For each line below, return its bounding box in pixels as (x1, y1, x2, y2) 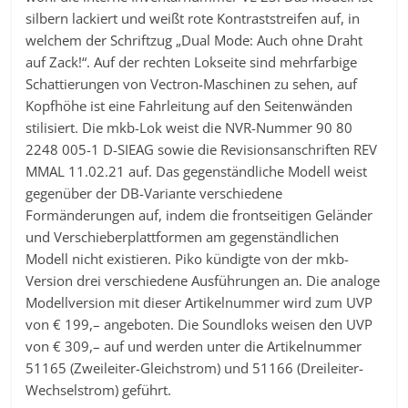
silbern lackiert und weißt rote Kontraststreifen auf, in (25, 8, 361, 27)
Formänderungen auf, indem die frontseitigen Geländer (25, 205, 373, 224)
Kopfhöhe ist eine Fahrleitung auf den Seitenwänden (25, 96, 353, 115)
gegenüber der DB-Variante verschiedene (25, 183, 283, 202)
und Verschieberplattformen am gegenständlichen (25, 227, 340, 246)
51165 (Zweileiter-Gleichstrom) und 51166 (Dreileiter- (25, 358, 364, 377)
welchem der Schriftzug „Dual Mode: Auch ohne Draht (25, 30, 363, 49)
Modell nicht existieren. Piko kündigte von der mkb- (25, 249, 350, 268)
